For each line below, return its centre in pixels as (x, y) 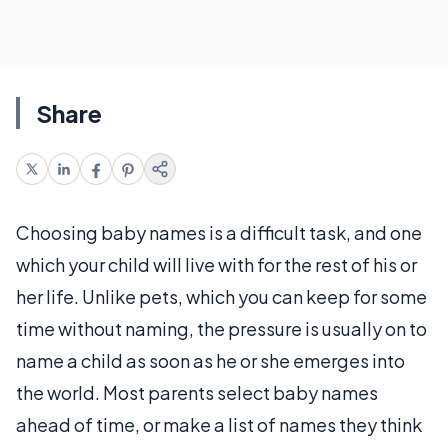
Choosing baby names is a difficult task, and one (219, 232)
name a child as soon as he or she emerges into (210, 360)
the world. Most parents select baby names (197, 392)
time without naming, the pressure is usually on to (221, 328)
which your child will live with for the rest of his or (216, 264)
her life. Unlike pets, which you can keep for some (221, 296)
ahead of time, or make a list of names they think (219, 424)
